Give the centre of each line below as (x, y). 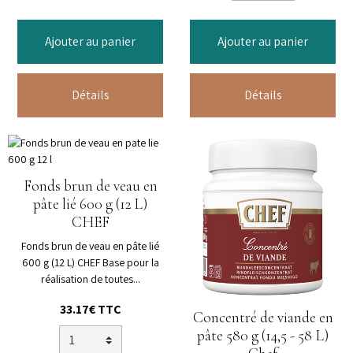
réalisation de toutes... (90, 279)
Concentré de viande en (263, 318)
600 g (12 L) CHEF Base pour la (90, 263)
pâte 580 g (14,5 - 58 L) (263, 336)
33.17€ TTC (90, 310)
